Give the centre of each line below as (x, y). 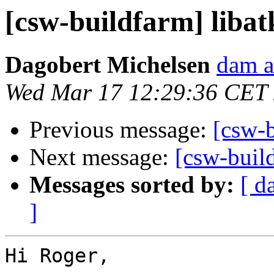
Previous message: (121, 130)
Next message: (102, 157)
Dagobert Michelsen (108, 65)
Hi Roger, (57, 256)
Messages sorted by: (132, 185)
